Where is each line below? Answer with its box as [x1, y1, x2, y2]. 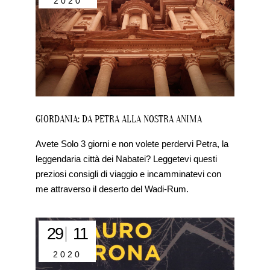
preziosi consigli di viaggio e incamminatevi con [36, 169, 222, 180]
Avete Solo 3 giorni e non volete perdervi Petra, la [36, 139, 229, 149]
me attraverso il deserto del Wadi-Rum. [36, 184, 189, 195]
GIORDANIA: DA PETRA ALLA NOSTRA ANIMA [36, 114, 202, 125]
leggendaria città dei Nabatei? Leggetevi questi [36, 154, 218, 165]
